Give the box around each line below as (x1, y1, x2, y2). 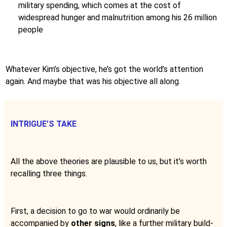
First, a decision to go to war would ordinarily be (11, 206, 180, 216)
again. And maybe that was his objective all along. (6, 76, 180, 86)
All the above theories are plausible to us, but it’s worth (11, 156, 207, 166)
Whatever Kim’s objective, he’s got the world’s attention (6, 64, 203, 74)
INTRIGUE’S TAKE (11, 119, 77, 129)
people (18, 24, 43, 34)
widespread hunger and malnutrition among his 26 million (18, 12, 217, 22)
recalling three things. (11, 168, 87, 178)
